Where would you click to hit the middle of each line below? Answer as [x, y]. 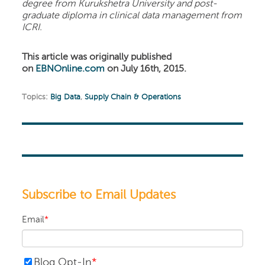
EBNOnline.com [70, 69]
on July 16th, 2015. [147, 69]
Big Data [66, 97]
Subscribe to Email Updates [99, 195]
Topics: [36, 97]
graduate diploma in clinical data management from [132, 16]
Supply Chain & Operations [133, 97]
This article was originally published [97, 57]
